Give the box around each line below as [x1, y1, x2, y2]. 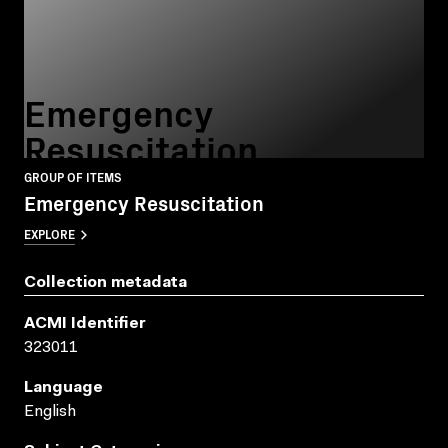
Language [24, 379, 103, 396]
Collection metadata [24, 274, 187, 291]
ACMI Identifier [24, 315, 146, 332]
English [24, 403, 76, 420]
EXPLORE [24, 224, 75, 242]
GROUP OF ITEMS [24, 167, 122, 185]
